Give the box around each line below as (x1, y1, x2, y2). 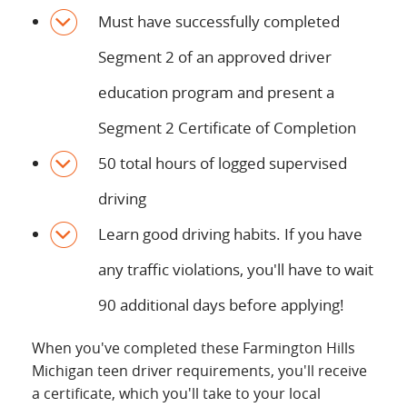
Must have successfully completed (98, 11, 340, 32)
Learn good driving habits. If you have (98, 223, 362, 244)
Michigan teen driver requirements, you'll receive (32, 361, 367, 381)
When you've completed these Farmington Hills (32, 338, 355, 358)
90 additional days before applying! (98, 294, 344, 315)
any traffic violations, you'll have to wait (98, 259, 373, 280)
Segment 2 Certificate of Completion (98, 117, 356, 138)
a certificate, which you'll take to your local (32, 383, 321, 403)
